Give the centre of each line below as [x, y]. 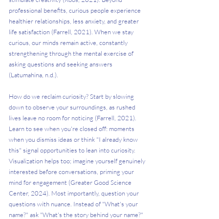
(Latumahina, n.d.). [33, 75]
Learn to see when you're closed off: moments [72, 129]
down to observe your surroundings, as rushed [73, 107]
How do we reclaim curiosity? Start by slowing [72, 97]
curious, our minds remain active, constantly [69, 43]
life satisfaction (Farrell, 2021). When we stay [72, 32]
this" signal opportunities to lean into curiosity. [73, 150]
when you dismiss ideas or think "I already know [74, 140]
